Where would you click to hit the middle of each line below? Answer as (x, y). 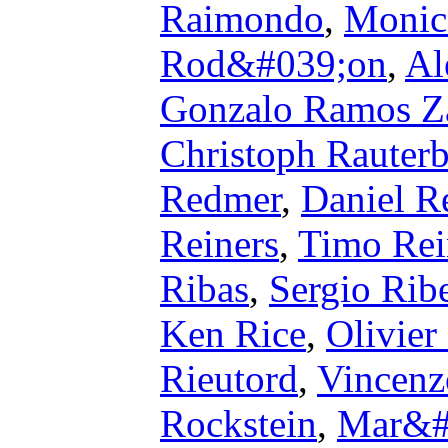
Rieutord (229, 378)
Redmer (220, 198)
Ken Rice (233, 333)
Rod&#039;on (273, 63)
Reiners (219, 243)
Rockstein (238, 423)
